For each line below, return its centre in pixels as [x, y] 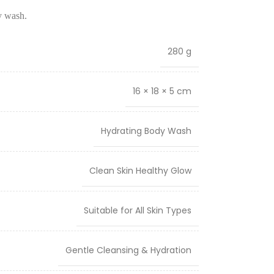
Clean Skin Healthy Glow [140, 171]
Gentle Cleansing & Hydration [128, 250]
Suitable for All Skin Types [137, 210]
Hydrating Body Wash [146, 131]
